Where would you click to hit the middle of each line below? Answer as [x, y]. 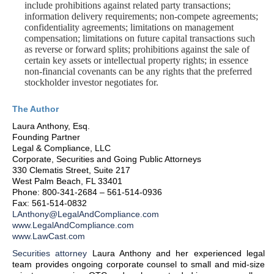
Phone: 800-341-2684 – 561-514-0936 [87, 192]
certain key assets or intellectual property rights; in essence [136, 60]
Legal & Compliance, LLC [61, 148]
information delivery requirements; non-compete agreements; [141, 16]
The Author [35, 109]
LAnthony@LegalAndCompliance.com [86, 214]
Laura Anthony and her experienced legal [176, 253]
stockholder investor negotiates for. [91, 82]
